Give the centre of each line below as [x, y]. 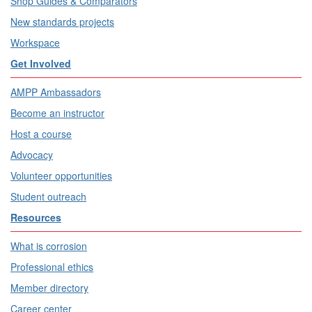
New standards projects [62, 22]
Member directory [49, 288]
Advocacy [32, 155]
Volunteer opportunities [61, 175]
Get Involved [41, 63]
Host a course [41, 134]
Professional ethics [52, 267]
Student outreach [48, 196]
